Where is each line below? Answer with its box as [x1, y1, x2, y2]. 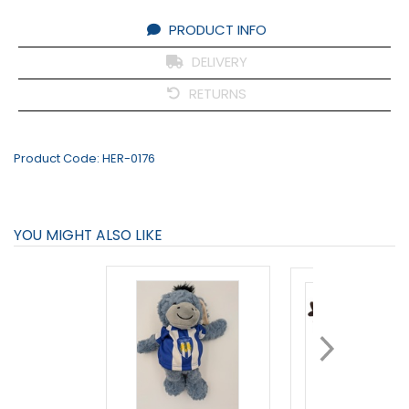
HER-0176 [102, 150, 155, 167]
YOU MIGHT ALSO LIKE [14, 225, 163, 245]
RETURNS [185, 84, 246, 103]
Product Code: [14, 150, 102, 167]
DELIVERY [188, 52, 247, 71]
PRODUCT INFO [165, 20, 267, 39]
